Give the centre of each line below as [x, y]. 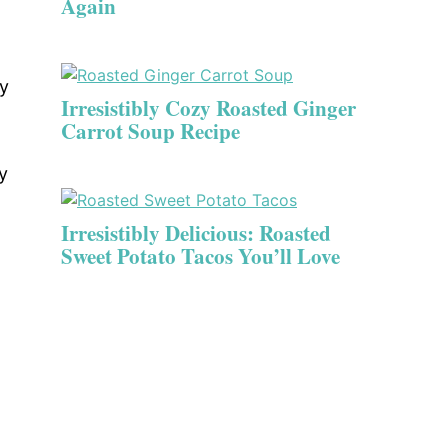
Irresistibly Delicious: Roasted [196, 233]
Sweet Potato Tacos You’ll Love [200, 256]
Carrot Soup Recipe [150, 131]
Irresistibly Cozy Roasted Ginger [208, 108]
